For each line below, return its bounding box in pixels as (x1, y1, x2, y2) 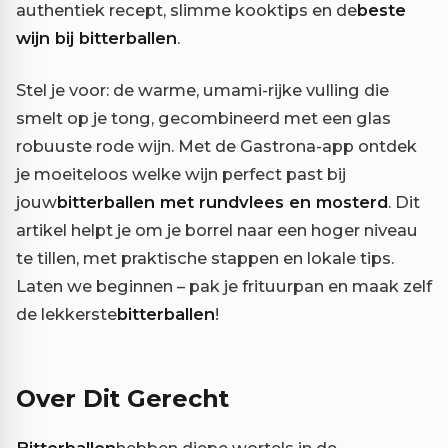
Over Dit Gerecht (16, 384, 230, 414)
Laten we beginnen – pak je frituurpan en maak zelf (16, 276, 432, 297)
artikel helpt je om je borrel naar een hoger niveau (16, 220, 418, 241)
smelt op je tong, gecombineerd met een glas (16, 108, 391, 129)
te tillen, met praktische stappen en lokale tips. (16, 248, 394, 269)
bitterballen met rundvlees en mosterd (57, 192, 388, 213)
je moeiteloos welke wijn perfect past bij (16, 164, 346, 185)
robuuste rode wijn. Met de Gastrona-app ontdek (16, 136, 417, 157)
